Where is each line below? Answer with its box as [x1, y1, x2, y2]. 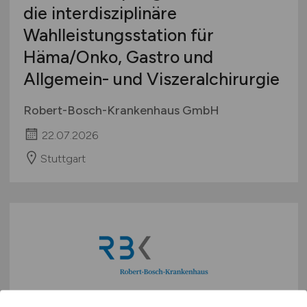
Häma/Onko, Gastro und [23, 46, 213, 67]
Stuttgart [40, 151, 86, 165]
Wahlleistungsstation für [23, 24, 214, 45]
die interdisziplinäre [23, 2, 177, 23]
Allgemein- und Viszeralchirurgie [23, 68, 280, 89]
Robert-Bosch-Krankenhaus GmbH [23, 102, 219, 118]
